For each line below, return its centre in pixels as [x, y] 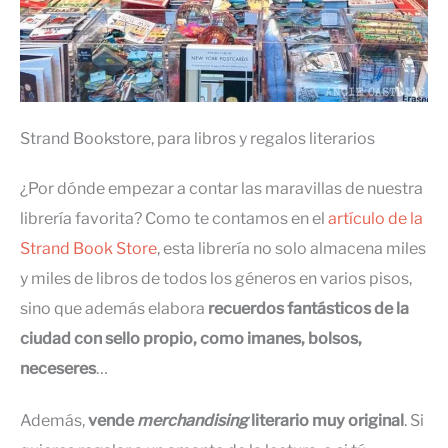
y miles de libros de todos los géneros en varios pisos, [216, 278]
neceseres [58, 368]
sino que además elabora [114, 308]
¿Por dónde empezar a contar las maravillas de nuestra [221, 188]
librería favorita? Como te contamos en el [174, 218]
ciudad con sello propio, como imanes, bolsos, [191, 338]
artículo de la [375, 218]
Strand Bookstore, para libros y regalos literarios [197, 138]
